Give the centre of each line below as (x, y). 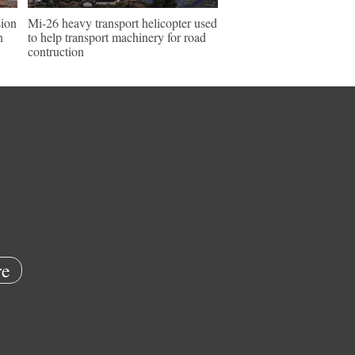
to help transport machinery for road (117, 37)
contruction (56, 51)
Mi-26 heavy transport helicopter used (122, 23)
